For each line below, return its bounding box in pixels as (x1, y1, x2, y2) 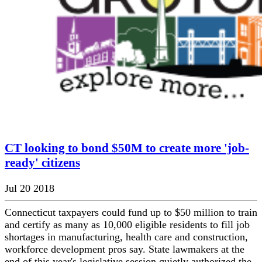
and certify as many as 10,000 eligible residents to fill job (5, 219, 250, 231)
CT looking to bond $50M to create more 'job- (5, 141, 249, 156)
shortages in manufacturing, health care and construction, (5, 231, 248, 243)
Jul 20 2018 (5, 182, 54, 195)
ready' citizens (5, 156, 80, 170)
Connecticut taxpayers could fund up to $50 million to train (5, 206, 257, 219)
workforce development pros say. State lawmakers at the (5, 243, 244, 256)
